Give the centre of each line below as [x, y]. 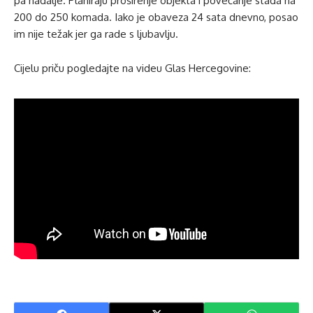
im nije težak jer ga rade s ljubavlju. [96, 34]
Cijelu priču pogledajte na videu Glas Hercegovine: [132, 68]
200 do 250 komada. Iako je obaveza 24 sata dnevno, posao [156, 17]
